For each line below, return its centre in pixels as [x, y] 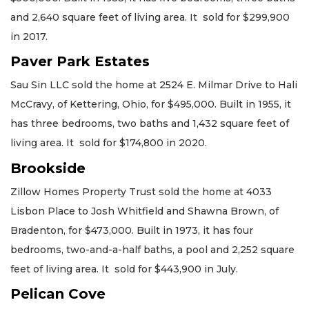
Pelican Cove [58, 294]
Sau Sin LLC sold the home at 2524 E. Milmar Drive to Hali [154, 85]
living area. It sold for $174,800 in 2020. [109, 143]
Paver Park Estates [80, 62]
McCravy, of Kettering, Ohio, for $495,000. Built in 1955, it [151, 104]
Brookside [48, 168]
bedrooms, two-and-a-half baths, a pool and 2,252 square [152, 249]
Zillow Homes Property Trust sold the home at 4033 [141, 191]
